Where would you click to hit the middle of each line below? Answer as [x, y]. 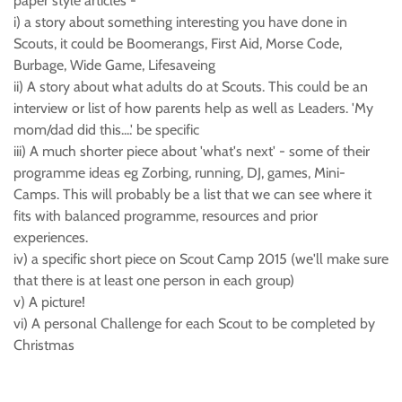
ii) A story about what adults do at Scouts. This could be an [191, 87]
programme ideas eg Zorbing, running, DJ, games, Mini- [179, 173]
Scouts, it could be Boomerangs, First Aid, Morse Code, [178, 44]
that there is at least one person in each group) [154, 280]
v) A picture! [49, 302]
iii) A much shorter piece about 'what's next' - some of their [192, 151]
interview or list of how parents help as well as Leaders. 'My [193, 108]
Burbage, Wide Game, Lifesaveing [114, 65]
